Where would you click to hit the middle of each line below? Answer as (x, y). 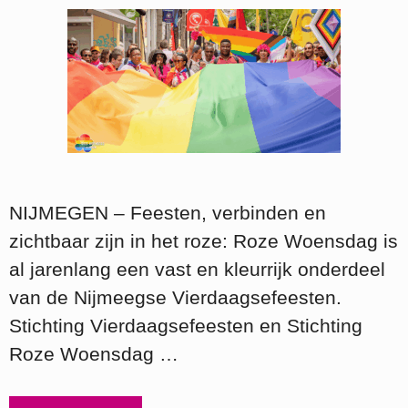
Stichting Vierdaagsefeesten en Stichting (186, 325)
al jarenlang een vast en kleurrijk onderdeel (197, 269)
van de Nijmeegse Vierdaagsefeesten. (175, 297)
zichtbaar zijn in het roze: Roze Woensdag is (204, 240)
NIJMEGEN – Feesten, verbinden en (168, 212)
